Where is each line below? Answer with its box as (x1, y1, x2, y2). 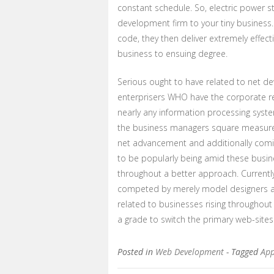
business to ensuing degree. (117, 48, 228, 59)
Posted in (117, 246, 155, 257)
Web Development (155, 246, 224, 257)
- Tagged (226, 246, 261, 257)
